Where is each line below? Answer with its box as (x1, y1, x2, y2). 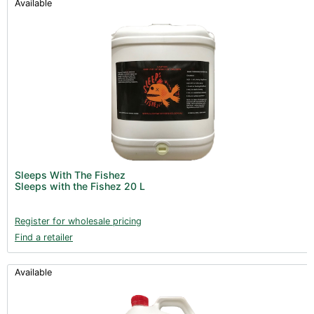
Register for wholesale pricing (15, 215, 142, 226)
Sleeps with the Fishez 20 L (15, 179, 145, 192)
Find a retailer (15, 231, 73, 243)
